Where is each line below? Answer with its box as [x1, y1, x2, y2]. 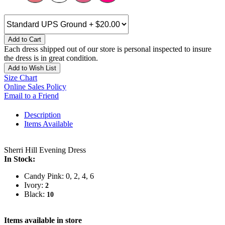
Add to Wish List [8, 64, 56, 72]
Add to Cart [8, 36, 41, 44]
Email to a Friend [4, 91, 59, 100]
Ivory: [24, 181, 45, 190]
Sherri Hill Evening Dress [4, 146, 86, 155]
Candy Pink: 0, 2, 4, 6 [24, 172, 94, 181]
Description [24, 110, 61, 120]
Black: [24, 190, 47, 199]
